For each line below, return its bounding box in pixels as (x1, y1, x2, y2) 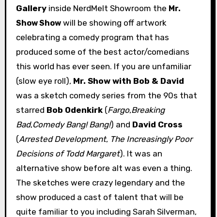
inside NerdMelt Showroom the (46, 3, 169, 13)
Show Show (15, 18, 61, 28)
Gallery (15, 3, 46, 13)
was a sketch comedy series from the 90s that (15, 90, 197, 100)
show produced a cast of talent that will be (15, 192, 184, 202)
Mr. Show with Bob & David (73, 76, 184, 86)
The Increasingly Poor (109, 134, 192, 144)
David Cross (132, 119, 183, 129)
